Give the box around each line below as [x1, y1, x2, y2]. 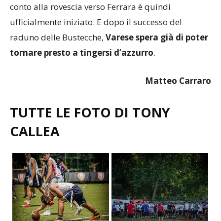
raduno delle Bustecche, [10, 14, 106, 26]
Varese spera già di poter [106, 14, 208, 26]
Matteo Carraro [145, 57, 211, 69]
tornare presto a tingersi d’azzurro [10, 29, 153, 41]
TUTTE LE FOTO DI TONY [10, 85, 170, 104]
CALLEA [10, 104, 60, 123]
